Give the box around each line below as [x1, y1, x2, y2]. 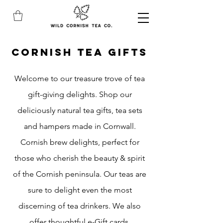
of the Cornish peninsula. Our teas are [13, 169, 146, 179]
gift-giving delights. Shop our [27, 90, 132, 99]
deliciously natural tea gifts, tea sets [17, 106, 142, 115]
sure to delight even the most [27, 185, 132, 195]
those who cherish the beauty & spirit [14, 153, 145, 163]
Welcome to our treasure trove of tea [14, 74, 145, 83]
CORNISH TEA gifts [11, 46, 148, 58]
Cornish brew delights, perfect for [20, 137, 139, 147]
